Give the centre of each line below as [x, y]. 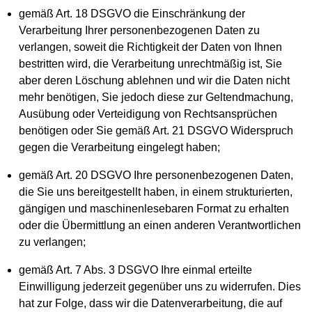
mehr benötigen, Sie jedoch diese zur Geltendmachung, [156, 97]
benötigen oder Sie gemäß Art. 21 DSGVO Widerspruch [156, 131]
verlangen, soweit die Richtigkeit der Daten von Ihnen [151, 47]
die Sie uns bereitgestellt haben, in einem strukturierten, [156, 192]
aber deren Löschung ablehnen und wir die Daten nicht [155, 80]
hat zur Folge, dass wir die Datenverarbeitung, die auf [151, 303]
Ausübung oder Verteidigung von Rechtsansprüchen [148, 114]
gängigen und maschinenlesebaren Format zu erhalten [154, 209]
